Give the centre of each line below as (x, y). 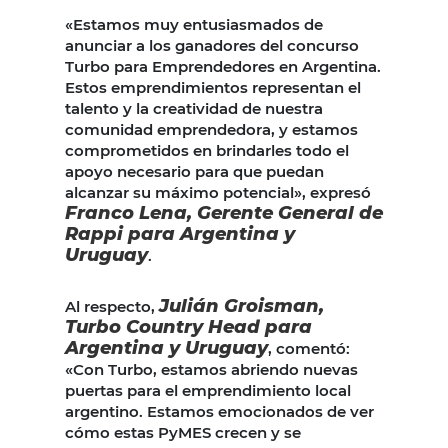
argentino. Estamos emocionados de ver (219, 412)
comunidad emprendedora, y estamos (211, 130)
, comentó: (309, 349)
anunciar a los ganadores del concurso (212, 46)
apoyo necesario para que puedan (194, 172)
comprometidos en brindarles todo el (207, 151)
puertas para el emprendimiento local (208, 391)
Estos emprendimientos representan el (213, 88)
